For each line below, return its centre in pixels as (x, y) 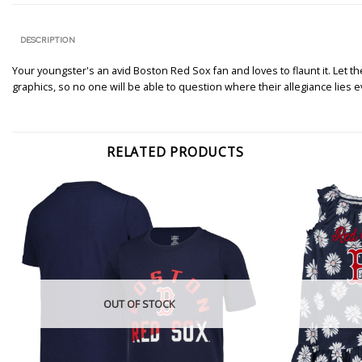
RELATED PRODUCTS (175, 152)
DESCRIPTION (47, 40)
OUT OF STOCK (139, 303)
